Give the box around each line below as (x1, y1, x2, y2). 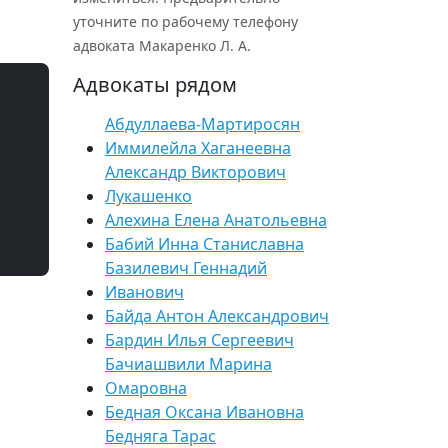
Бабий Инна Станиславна (105, 233, 304, 255)
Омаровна (105, 377, 187, 399)
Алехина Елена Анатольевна (105, 209, 327, 231)
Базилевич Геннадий (105, 257, 267, 279)
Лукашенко (105, 185, 192, 207)
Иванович (105, 281, 184, 303)
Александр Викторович (105, 161, 286, 183)
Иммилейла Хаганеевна (105, 137, 291, 159)
